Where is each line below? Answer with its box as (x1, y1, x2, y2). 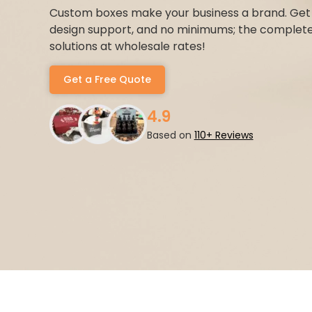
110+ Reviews (194, 128, 253, 143)
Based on (146, 128, 194, 143)
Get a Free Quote (63, 72, 151, 86)
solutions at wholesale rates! (49, 38, 205, 55)
